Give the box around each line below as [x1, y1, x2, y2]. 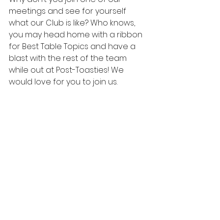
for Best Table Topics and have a [9, 41, 137, 52]
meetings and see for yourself [9, 5, 128, 17]
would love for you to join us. [9, 76, 117, 87]
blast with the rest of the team [9, 53, 129, 64]
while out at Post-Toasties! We [9, 64, 126, 76]
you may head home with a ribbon [9, 29, 144, 40]
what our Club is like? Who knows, [9, 17, 137, 28]
